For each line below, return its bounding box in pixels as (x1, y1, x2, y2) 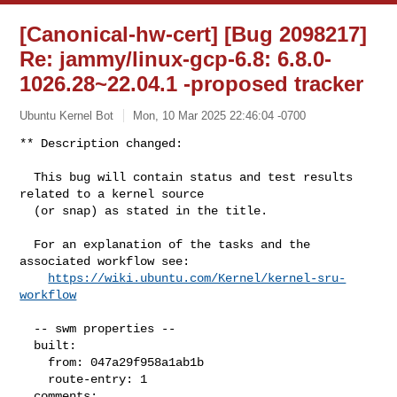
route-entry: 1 (19, 371, 49, 386)
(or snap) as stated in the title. (19, 203, 35, 218)
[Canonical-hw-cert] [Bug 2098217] (19, 22, 368, 46)
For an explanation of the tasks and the (19, 237, 35, 252)
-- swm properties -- (19, 321, 35, 336)
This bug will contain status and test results (19, 169, 35, 184)
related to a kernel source (19, 186, 205, 201)
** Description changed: (19, 136, 183, 151)
